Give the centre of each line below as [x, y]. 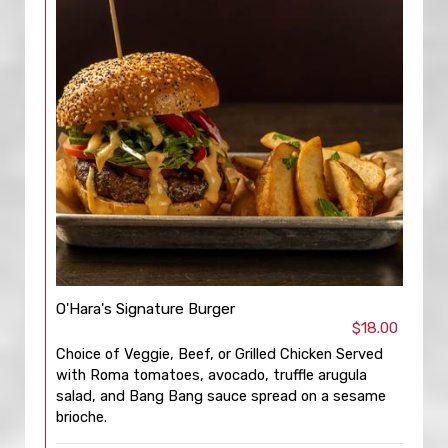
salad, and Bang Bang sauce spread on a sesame [221, 396]
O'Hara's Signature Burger [145, 309]
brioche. [81, 417]
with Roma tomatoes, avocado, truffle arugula [211, 375]
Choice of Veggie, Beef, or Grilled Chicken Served [219, 354]
